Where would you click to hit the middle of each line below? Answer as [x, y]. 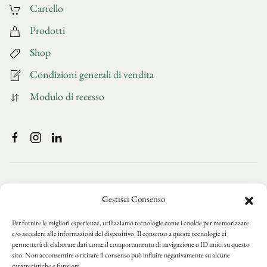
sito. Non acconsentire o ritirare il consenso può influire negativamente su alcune [121, 255]
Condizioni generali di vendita [92, 74]
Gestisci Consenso [133, 199]
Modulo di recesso [67, 96]
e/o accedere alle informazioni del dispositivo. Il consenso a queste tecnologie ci [119, 234]
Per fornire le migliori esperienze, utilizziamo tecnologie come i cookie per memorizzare [131, 223]
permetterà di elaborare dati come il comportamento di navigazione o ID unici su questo [131, 244]
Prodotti [47, 30]
